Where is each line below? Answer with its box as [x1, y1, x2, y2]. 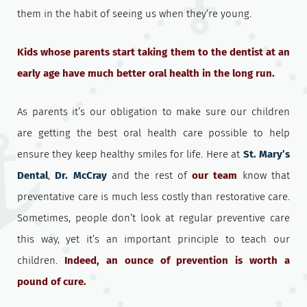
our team [192, 169, 238, 182]
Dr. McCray [55, 169, 107, 182]
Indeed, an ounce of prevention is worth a [64, 254, 290, 267]
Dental [17, 169, 48, 182]
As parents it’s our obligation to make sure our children [17, 106, 290, 119]
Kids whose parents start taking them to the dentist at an [17, 46, 290, 59]
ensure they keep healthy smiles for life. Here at [17, 148, 243, 161]
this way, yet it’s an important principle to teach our [17, 233, 290, 246]
